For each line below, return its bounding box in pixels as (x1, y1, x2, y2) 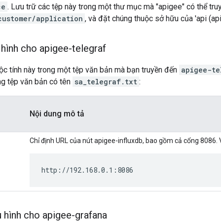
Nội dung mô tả (30, 109, 84, 119)
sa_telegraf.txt (74, 77, 137, 87)
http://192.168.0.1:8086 (41, 165, 133, 175)
